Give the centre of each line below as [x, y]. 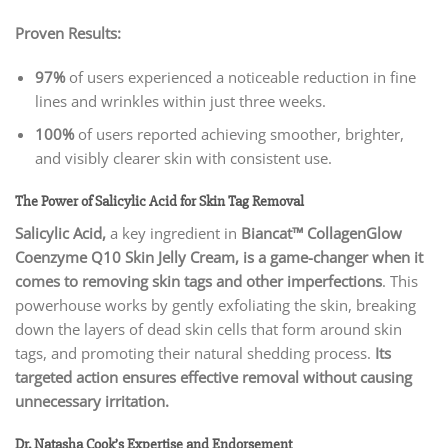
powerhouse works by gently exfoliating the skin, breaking [215, 305]
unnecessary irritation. [92, 401]
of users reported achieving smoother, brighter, [238, 133]
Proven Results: [68, 33]
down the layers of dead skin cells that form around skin [208, 329]
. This [400, 281]
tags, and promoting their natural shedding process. [195, 353]
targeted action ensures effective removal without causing [213, 377]
